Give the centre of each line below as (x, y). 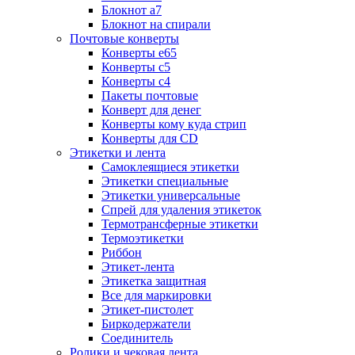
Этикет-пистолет (147, 310)
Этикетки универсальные (171, 196)
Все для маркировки (157, 296)
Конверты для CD (150, 139)
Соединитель (137, 338)
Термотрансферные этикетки (180, 224)
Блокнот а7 (132, 10)
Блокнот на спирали (156, 25)
